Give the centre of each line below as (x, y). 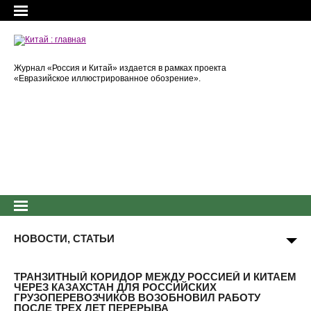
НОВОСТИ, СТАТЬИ (64, 238)
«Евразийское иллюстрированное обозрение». (107, 78)
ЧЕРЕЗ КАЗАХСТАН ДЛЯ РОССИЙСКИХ (115, 287)
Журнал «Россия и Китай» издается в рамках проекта (120, 68)
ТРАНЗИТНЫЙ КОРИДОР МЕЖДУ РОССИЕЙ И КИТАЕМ (155, 277)
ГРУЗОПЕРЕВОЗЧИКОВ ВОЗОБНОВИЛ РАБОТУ (137, 297)
